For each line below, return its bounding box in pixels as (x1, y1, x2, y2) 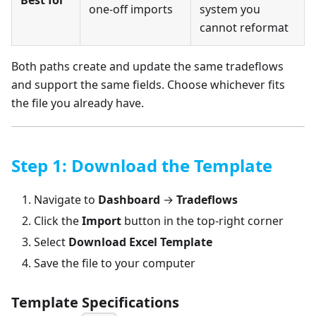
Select (34, 234, 68, 250)
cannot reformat (200, 20, 288, 36)
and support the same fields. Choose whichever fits (11, 77, 285, 93)
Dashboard (98, 192, 160, 208)
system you (200, 1, 260, 18)
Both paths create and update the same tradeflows (11, 59, 284, 75)
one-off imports (89, 1, 173, 18)
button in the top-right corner (121, 213, 284, 229)
